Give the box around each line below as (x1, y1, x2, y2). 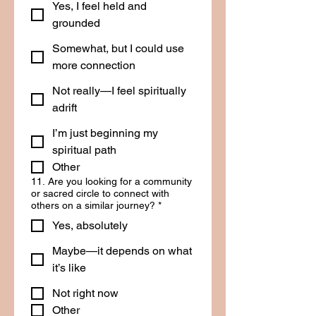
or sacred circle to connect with (31, 188, 169, 199)
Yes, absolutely (52, 219, 128, 232)
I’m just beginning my (52, 126, 158, 140)
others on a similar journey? (31, 200, 155, 211)
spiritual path (52, 143, 116, 157)
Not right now (52, 286, 119, 300)
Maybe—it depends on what (52, 244, 192, 257)
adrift (52, 101, 77, 114)
